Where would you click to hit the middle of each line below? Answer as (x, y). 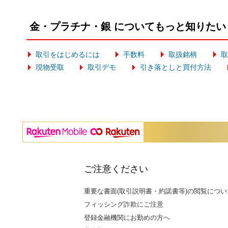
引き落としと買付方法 (175, 67)
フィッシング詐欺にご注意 (124, 205)
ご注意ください (116, 169)
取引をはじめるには (67, 55)
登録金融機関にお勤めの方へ (127, 218)
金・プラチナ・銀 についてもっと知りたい (128, 27)
